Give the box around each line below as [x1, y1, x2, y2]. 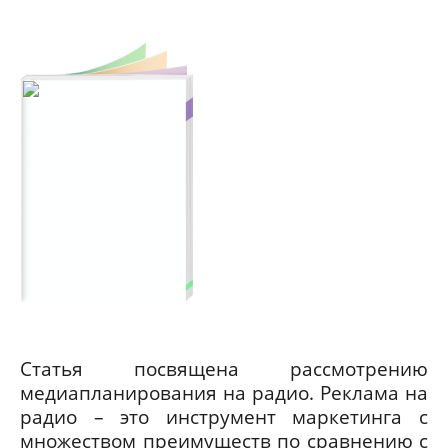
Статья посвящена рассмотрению [20, 356, 428, 382]
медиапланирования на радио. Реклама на [20, 380, 428, 406]
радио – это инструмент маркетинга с [20, 404, 428, 430]
